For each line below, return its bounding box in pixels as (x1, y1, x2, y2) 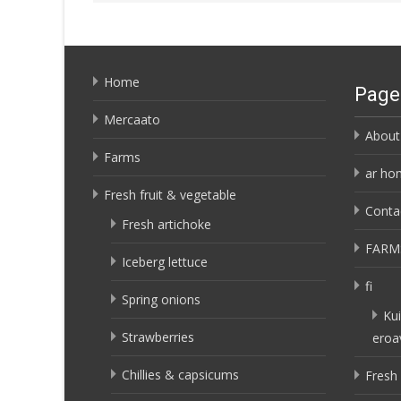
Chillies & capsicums (122, 366, 239, 383)
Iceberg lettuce (122, 253, 208, 270)
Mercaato (104, 111, 160, 128)
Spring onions (122, 291, 200, 308)
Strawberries (122, 328, 194, 346)
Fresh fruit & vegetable (104, 186, 236, 203)
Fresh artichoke (122, 216, 211, 233)
